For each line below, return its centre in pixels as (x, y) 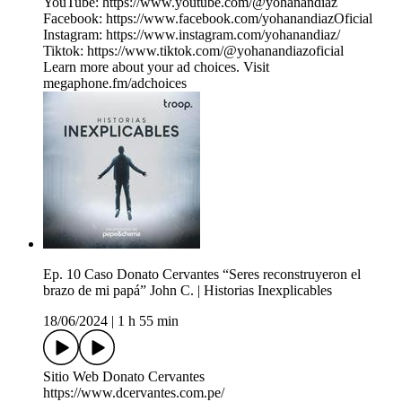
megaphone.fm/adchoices (115, 83)
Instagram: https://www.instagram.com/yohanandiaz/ (192, 35)
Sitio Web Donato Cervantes (124, 377)
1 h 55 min (148, 321)
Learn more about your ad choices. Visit (156, 67)
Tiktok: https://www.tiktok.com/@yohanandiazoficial (193, 51)
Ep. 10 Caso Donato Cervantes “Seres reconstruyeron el (202, 275)
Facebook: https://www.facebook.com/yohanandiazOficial (208, 19)
